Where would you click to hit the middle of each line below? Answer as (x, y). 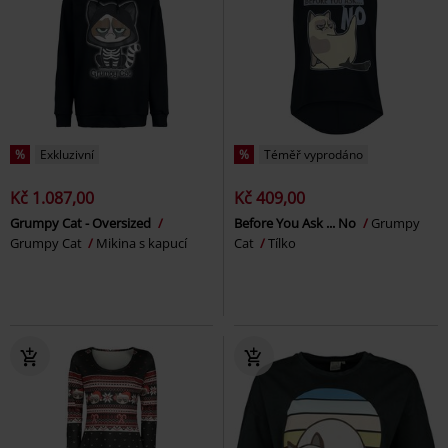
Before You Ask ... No (296, 222)
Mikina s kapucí (141, 242)
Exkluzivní (67, 154)
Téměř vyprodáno (313, 154)
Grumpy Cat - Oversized (82, 222)
